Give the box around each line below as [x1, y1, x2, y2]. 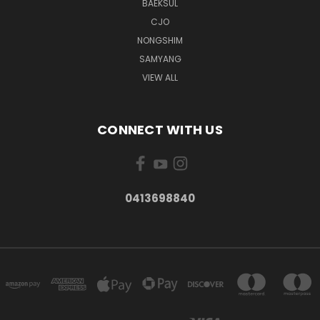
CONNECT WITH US [97, 120, 223, 139]
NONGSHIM [137, 34, 183, 46]
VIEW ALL [142, 71, 178, 84]
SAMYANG [139, 52, 181, 65]
